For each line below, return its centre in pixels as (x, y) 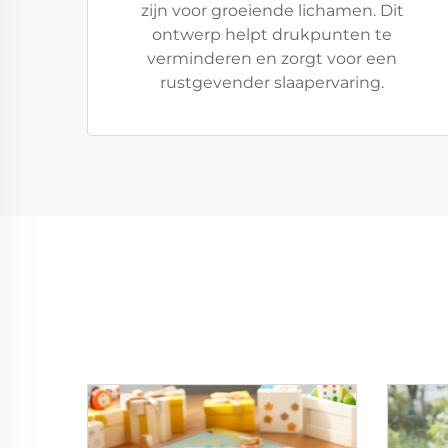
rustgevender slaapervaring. (272, 82)
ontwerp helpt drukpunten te (272, 34)
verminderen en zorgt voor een (272, 58)
